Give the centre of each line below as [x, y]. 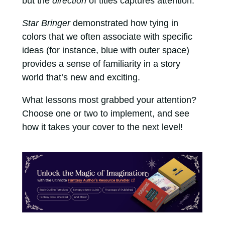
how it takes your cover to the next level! [102, 127]
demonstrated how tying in [125, 23]
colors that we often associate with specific [107, 37]
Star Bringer [47, 23]
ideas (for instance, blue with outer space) [105, 50]
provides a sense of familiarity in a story [101, 64]
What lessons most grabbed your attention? [109, 100]
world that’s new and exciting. [82, 78]
